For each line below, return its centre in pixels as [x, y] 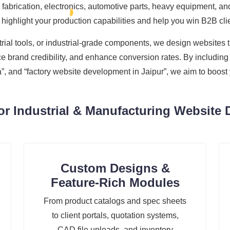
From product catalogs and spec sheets [115, 201]
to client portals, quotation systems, [115, 216]
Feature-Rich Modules [115, 183]
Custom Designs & [115, 168]
